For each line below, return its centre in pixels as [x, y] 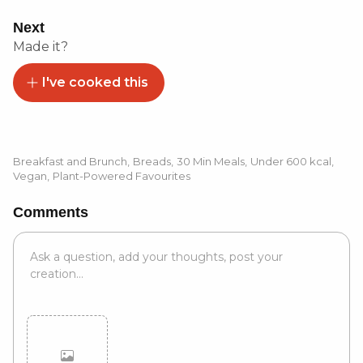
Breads [152, 161]
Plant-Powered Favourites [122, 176]
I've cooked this [95, 82]
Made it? [41, 47]
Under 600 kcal [291, 161]
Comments [51, 212]
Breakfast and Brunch [70, 161]
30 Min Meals [211, 161]
